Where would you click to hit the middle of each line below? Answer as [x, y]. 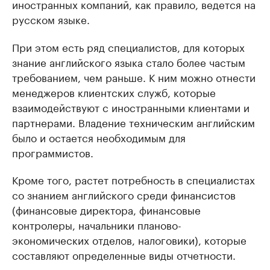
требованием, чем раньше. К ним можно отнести [134, 77]
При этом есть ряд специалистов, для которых [128, 46]
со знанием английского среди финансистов [124, 194]
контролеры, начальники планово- [97, 224]
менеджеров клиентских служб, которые [114, 92]
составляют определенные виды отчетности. [124, 254]
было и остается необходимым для [99, 137]
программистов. [53, 152]
